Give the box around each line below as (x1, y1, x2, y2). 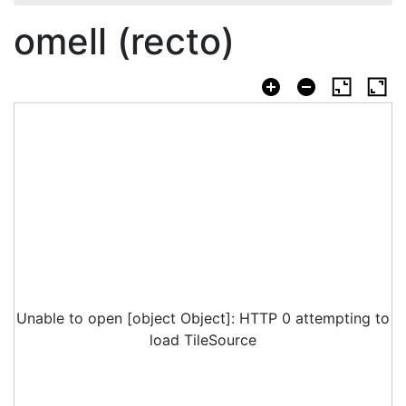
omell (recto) (14, 18, 235, 63)
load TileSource (150, 331, 256, 350)
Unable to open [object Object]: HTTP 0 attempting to (16, 309, 390, 328)
